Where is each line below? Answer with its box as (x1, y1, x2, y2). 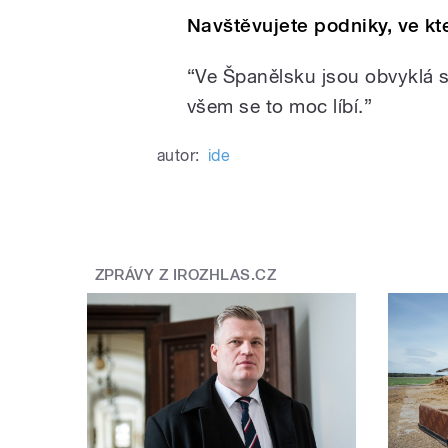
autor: (157, 145, 200, 165)
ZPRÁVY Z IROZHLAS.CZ (94, 266, 277, 285)
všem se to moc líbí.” (187, 94, 373, 117)
